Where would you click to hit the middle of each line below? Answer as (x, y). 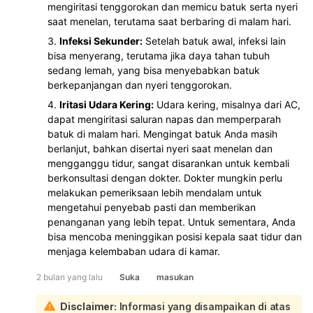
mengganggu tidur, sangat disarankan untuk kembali (168, 163)
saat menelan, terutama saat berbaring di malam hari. (169, 21)
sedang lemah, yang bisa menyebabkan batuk (154, 70)
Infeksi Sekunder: (101, 41)
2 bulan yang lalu (70, 277)
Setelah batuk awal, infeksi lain (214, 41)
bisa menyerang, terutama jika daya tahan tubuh (159, 55)
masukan (175, 277)
